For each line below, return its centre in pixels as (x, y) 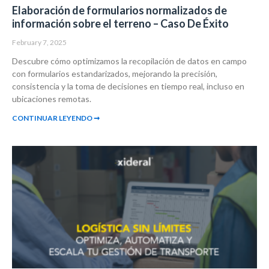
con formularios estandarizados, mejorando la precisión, (115, 74)
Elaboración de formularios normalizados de (119, 11)
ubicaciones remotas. (52, 99)
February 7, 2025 (39, 43)
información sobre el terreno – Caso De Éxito (120, 24)
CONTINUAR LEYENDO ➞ (56, 118)
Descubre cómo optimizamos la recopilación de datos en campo (129, 61)
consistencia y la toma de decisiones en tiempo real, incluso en (128, 86)
